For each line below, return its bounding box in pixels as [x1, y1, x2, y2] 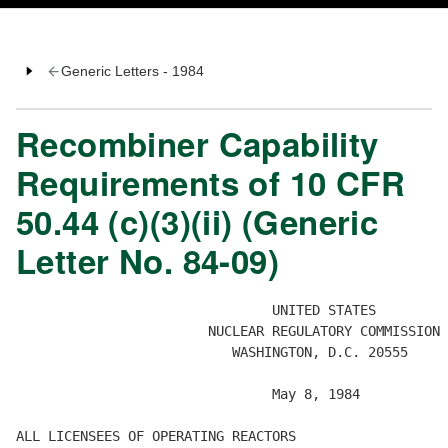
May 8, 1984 [16, 386, 368, 403]
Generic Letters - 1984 [60, 63, 204, 80]
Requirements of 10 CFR [16, 159, 406, 207]
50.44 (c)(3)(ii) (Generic [16, 198, 379, 246]
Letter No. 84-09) [16, 237, 280, 285]
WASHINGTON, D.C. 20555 [16, 344, 408, 361]
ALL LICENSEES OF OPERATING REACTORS [16, 428, 304, 445]
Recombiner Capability [16, 120, 379, 168]
